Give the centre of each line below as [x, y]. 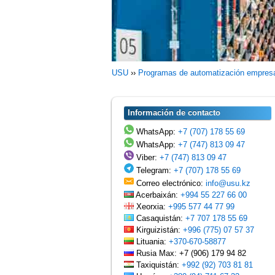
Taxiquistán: [158, 265]
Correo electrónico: [170, 183]
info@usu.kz [228, 183]
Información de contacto [174, 113]
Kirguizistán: [158, 230]
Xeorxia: [151, 207]
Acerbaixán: [157, 195]
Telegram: [154, 170]
